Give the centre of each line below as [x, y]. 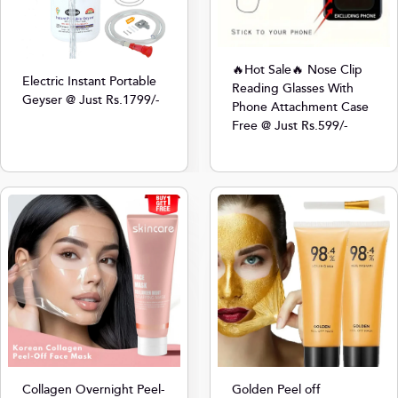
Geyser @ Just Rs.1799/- [91, 100]
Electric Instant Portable [89, 81]
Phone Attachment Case [300, 108]
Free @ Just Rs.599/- [290, 127]
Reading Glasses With [293, 89]
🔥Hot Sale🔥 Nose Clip [297, 71]
